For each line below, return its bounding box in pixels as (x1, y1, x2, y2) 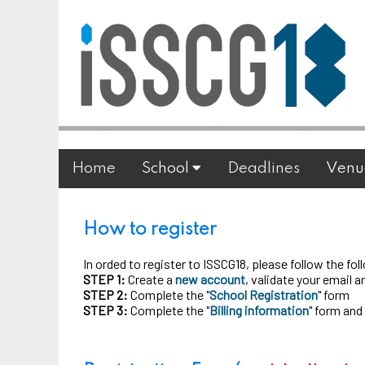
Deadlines (227, 161, 300, 176)
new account (175, 271, 245, 287)
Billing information (209, 302, 309, 318)
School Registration (209, 287, 318, 302)
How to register (83, 221, 217, 239)
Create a (125, 271, 175, 287)
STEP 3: (83, 302, 128, 318)
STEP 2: (83, 287, 128, 302)
